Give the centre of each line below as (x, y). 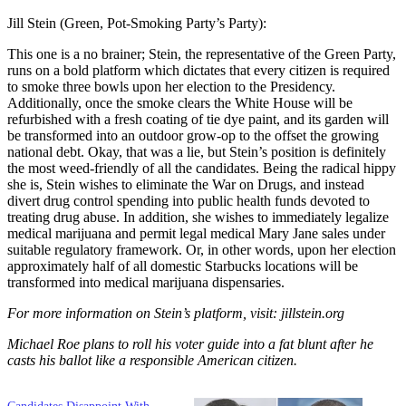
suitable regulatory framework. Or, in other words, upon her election (202, 249)
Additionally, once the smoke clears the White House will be (180, 102)
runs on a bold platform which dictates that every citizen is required (198, 70)
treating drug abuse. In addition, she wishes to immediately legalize (198, 217)
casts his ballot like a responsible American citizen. (152, 360)
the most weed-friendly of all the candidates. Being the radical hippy (202, 168)
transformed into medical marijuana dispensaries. (146, 282)
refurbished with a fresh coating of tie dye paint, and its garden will (198, 119)
